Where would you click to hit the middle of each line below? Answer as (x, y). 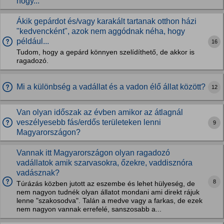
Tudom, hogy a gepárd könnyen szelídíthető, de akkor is (105, 52)
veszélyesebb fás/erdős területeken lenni (89, 122)
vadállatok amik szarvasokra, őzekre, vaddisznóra (104, 163)
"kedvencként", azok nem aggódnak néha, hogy (101, 31)
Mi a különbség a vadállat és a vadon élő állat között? (111, 87)
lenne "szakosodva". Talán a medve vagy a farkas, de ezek (109, 201)
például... (33, 41)
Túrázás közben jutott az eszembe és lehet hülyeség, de (106, 184)
